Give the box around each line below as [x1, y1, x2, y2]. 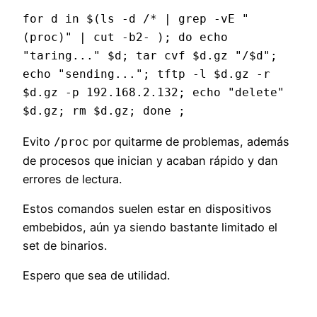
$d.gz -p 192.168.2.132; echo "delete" [23, 86, 284, 100]
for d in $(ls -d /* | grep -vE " [23, 12, 249, 26]
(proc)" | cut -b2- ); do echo [23, 30, 228, 45]
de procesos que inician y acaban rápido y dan [23, 153, 278, 168]
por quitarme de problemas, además [89, 134, 289, 149]
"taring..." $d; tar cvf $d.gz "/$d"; [23, 49, 277, 63]
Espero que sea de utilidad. [23, 268, 170, 283]
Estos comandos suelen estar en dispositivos [23, 202, 272, 217]
